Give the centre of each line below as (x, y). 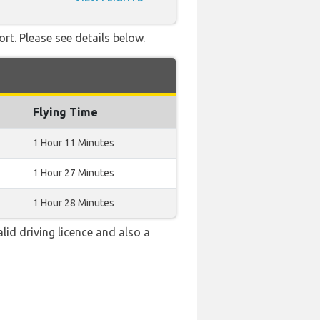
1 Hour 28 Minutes (74, 203)
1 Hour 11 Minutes (74, 143)
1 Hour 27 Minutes (74, 173)
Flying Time (65, 112)
